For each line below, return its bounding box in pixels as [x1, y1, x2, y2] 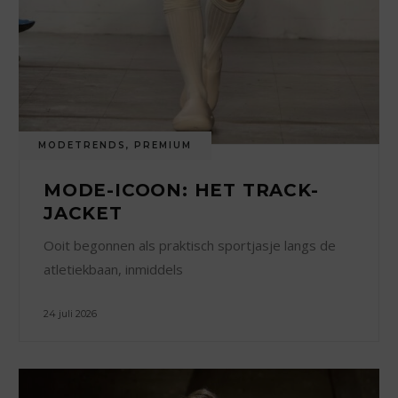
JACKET [44, 202, 123, 224]
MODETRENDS [38, 139, 127, 151]
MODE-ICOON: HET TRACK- [44, 179, 319, 201]
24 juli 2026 [44, 306, 98, 320]
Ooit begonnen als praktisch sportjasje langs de [44, 235, 337, 254]
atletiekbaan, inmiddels [44, 259, 184, 278]
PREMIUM [134, 139, 193, 151]
